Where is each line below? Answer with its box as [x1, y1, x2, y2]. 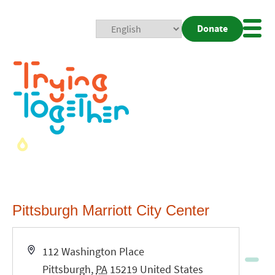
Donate [196, 22, 228, 35]
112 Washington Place [42, 244, 145, 258]
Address [26, 244, 64, 258]
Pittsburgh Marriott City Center [12, 202, 209, 219]
